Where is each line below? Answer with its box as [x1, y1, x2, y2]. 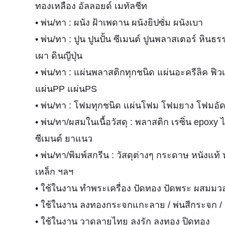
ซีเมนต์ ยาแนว [35, 134, 92, 144]
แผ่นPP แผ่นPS [35, 84, 97, 94]
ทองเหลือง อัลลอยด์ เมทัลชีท [35, 1, 147, 11]
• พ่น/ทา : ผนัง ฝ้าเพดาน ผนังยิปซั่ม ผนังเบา [35, 18, 203, 28]
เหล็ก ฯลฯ [35, 167, 73, 177]
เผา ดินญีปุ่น [35, 51, 82, 61]
